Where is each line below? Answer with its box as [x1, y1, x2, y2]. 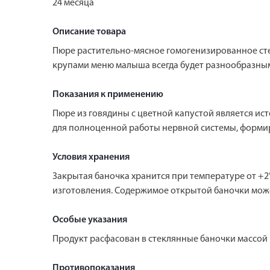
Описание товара [52, 27, 126, 37]
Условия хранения [52, 152, 130, 162]
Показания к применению [52, 89, 163, 99]
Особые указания [52, 215, 127, 225]
